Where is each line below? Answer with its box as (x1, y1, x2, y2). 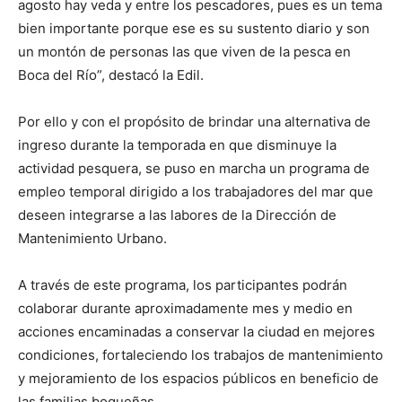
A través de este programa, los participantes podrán (18, 276, 347, 293)
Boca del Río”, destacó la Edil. (18, 66, 204, 83)
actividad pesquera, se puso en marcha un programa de (18, 160, 370, 177)
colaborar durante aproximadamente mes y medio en (18, 300, 353, 317)
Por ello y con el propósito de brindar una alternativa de (18, 113, 371, 130)
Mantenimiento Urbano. (18, 230, 167, 247)
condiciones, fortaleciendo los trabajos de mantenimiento (18, 346, 383, 363)
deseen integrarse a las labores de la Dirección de (18, 206, 336, 223)
